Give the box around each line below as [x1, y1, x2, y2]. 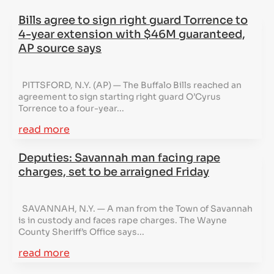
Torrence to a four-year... [18, 102, 124, 114]
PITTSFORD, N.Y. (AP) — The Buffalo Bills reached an [18, 79, 242, 91]
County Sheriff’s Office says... [18, 226, 144, 237]
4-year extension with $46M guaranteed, [18, 28, 245, 41]
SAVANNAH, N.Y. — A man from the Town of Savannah [18, 202, 253, 214]
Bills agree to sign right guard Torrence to [18, 13, 248, 27]
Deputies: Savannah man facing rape [18, 150, 220, 165]
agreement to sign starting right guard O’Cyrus [18, 91, 221, 102]
